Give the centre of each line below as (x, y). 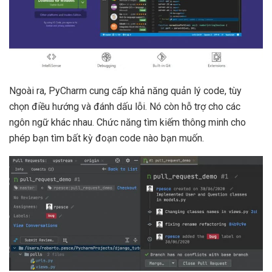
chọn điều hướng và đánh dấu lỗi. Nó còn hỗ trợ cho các (125, 106)
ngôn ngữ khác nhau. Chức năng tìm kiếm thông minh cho (127, 122)
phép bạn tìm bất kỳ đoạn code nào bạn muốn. (107, 138)
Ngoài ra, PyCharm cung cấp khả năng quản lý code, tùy (125, 90)
